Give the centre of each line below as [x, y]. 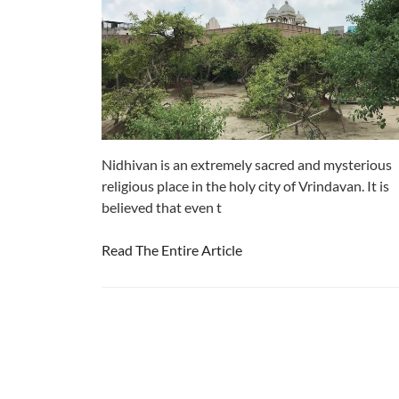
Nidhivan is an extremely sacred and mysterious [247, 164]
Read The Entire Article [172, 249]
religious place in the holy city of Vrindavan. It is [245, 185]
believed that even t [162, 207]
